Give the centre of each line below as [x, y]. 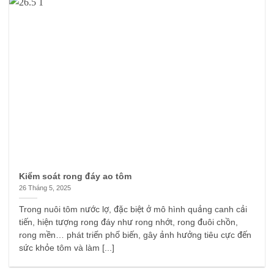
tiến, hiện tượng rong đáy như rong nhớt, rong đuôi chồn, [129, 222]
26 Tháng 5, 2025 [45, 188]
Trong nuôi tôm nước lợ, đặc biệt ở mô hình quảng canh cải [133, 209]
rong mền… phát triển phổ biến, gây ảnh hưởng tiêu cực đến [135, 235]
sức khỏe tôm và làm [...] [67, 248]
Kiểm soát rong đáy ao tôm [76, 176]
